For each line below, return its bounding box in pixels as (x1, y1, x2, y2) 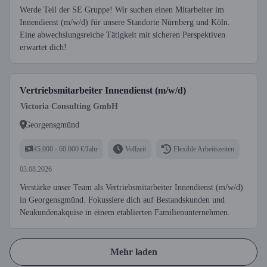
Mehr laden (110, 247, 157, 257)
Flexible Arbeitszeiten (173, 144, 234, 153)
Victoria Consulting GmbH (20, 102, 118, 111)
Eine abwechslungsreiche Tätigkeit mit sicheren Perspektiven (20, 30, 225, 39)
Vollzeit (125, 144, 146, 153)
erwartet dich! (20, 43, 67, 52)
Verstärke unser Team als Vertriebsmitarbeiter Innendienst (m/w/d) (20, 183, 243, 192)
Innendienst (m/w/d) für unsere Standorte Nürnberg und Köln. (20, 18, 230, 27)
